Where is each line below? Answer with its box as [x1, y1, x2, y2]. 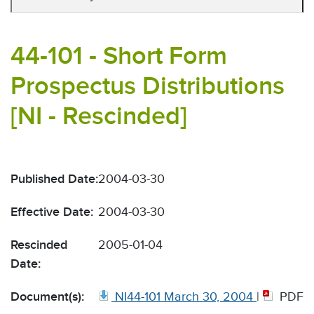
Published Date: [11, 172, 98, 186]
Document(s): [11, 289, 84, 304]
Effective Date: [11, 205, 93, 219]
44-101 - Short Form [11, 41, 227, 70]
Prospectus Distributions [11, 71, 285, 100]
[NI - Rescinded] [11, 102, 187, 130]
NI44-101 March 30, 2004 [115, 289, 253, 304]
